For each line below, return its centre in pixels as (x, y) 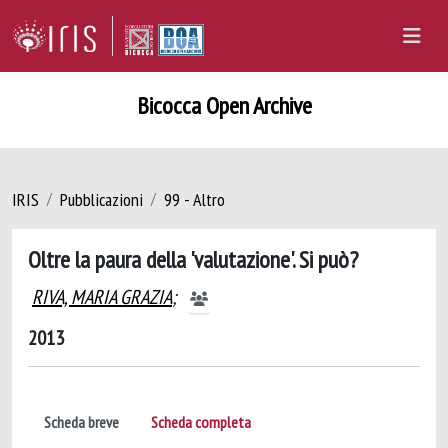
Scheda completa (201, 422)
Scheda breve (81, 422)
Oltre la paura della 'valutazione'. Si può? (193, 259)
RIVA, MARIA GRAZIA (102, 297)
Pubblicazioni (101, 199)
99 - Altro (194, 199)
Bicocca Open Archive (224, 105)
